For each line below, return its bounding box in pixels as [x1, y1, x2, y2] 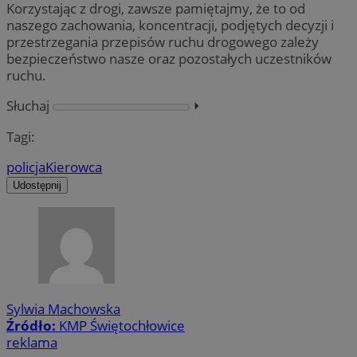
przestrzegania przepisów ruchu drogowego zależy [6, 33, 319, 52]
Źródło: [6, 316, 59, 335]
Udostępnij [13, 178, 61, 191]
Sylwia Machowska [6, 300, 120, 319]
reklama [6, 333, 57, 352]
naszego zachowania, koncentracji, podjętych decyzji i [6, 16, 334, 35]
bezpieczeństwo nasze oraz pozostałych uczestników [6, 49, 331, 69]
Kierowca [45, 157, 102, 176]
